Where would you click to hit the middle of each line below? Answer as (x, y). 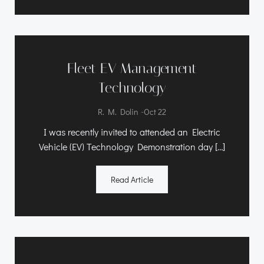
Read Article (132, 179)
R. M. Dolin (118, 111)
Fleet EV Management (132, 68)
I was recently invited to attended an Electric (132, 131)
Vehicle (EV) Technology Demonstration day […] (132, 146)
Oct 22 (155, 111)
